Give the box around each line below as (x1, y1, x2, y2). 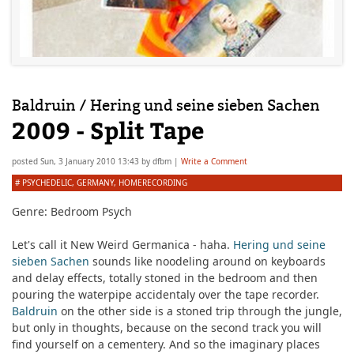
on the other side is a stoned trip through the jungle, (58, 303, 342, 318)
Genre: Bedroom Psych (12, 203, 132, 219)
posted (12, 155, 40, 167)
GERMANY (77, 176, 114, 188)
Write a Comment (181, 155, 247, 167)
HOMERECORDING (119, 176, 187, 188)
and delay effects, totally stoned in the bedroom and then (12, 269, 318, 285)
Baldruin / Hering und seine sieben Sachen (12, 96, 320, 115)
